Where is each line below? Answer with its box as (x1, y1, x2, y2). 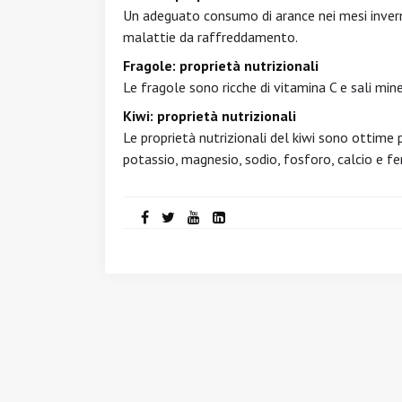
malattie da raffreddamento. (123, 28, 298, 46)
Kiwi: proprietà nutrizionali (123, 107, 296, 125)
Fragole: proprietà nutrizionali (123, 57, 319, 74)
